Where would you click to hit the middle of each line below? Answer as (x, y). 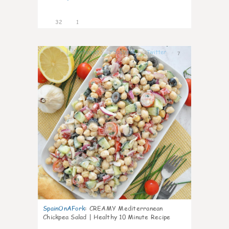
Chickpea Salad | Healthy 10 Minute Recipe (107, 217)
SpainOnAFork (64, 208)
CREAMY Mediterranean (126, 208)
